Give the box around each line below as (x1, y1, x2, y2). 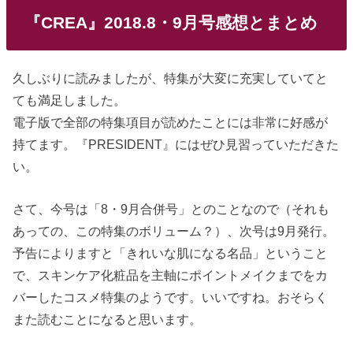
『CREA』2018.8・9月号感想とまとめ (24, 13, 318, 32)
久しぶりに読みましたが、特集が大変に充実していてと (13, 70, 329, 85)
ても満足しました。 (13, 92, 127, 107)
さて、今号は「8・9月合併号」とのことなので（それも (13, 201, 330, 216)
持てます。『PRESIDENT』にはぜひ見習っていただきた (13, 136, 340, 151)
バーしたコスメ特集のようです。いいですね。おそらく (13, 289, 329, 304)
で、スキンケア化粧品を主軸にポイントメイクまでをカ (13, 267, 329, 282)
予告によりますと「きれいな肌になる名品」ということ (13, 245, 329, 260)
